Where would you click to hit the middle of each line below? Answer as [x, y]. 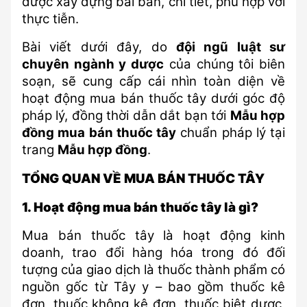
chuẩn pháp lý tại [231, 133]
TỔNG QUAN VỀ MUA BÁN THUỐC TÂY [143, 179]
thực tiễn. [50, 19]
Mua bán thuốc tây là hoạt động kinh [153, 235]
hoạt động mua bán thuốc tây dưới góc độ [153, 98]
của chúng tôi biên [225, 64]
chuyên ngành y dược [93, 64]
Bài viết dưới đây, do [99, 47]
